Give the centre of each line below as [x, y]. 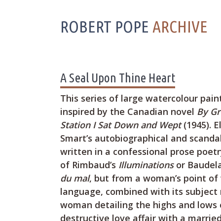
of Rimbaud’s [89, 165]
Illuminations [146, 165]
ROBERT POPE [106, 26]
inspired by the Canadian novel [129, 111]
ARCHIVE [180, 26]
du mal [75, 178]
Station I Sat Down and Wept [121, 125]
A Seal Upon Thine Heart [118, 78]
